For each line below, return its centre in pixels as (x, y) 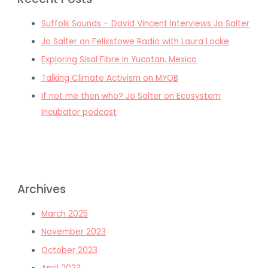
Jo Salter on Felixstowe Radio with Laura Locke (135, 42)
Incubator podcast (79, 112)
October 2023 (70, 250)
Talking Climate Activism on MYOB (110, 78)
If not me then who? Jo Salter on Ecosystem (131, 96)
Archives (42, 190)
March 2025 (65, 214)
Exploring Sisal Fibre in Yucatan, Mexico (119, 60)
